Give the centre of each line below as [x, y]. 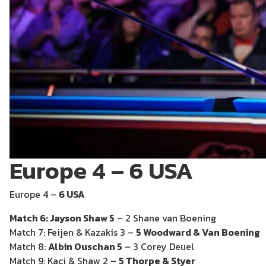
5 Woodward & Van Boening [198, 232]
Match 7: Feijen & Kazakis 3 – [73, 232]
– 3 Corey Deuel [158, 247]
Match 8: [29, 247]
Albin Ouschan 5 [85, 247]
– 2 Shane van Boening [165, 218]
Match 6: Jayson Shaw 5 [62, 218]
